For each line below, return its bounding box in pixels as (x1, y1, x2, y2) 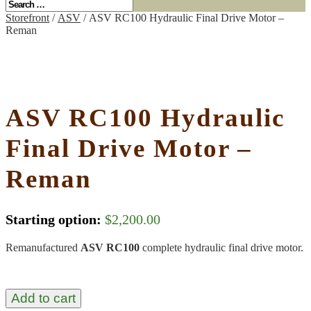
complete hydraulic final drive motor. (142, 241, 303, 253)
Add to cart (11, 290, 76, 305)
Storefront (6, 12, 49, 24)
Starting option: (6, 211, 101, 227)
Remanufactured (6, 241, 81, 253)
